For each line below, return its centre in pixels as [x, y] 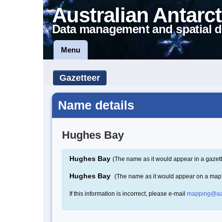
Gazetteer [80, 78]
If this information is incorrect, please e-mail [128, 194]
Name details [96, 105]
